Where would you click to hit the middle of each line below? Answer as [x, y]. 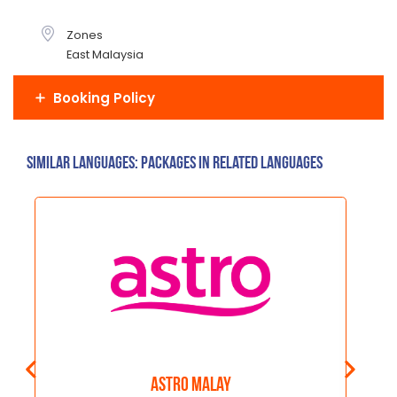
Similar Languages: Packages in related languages [175, 164]
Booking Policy [104, 97]
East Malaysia [105, 55]
